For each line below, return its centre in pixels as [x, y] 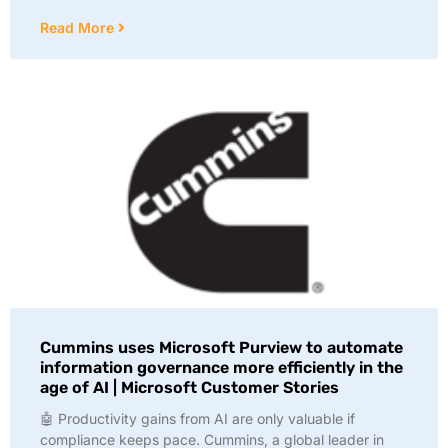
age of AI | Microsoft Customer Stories [189, 387]
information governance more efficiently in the [221, 367]
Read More [79, 27]
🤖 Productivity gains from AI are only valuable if [197, 418]
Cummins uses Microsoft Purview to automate [221, 347]
